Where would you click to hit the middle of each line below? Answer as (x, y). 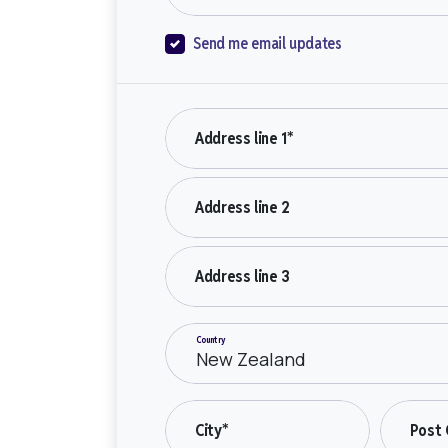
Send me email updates (267, 44)
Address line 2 (242, 207)
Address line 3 (242, 276)
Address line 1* (244, 138)
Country (210, 339)
